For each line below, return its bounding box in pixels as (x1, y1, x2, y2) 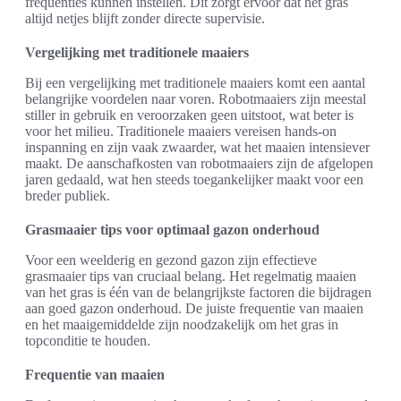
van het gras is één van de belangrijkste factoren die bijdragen (25, 284, 371, 300)
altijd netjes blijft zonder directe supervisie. (25, 10, 265, 26)
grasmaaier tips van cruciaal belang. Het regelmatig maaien (25, 268, 356, 284)
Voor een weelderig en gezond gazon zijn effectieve (25, 252, 317, 268)
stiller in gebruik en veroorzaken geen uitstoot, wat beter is (25, 107, 354, 123)
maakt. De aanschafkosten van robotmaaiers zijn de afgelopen (25, 155, 373, 171)
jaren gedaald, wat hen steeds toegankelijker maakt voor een (25, 171, 363, 187)
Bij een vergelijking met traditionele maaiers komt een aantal (25, 74, 365, 90)
